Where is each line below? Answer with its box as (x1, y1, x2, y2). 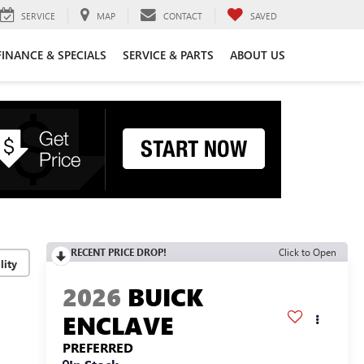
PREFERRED (62, 339, 133, 357)
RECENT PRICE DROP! (70, 245, 167, 258)
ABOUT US (230, 46, 285, 63)
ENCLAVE (62, 309, 174, 342)
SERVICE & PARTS (123, 46, 214, 63)
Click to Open (279, 245, 336, 258)
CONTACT (163, 9, 202, 22)
